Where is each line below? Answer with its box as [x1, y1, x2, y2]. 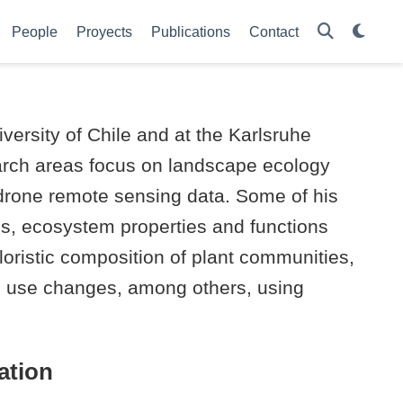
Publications [151, 23, 230, 40]
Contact [249, 23, 299, 40]
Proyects [76, 23, 132, 40]
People [12, 23, 58, 40]
